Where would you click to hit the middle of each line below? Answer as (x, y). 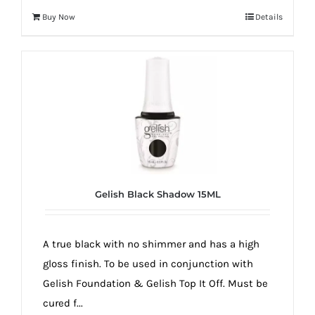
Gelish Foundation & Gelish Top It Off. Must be (155, 284)
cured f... (63, 303)
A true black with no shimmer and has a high (151, 244)
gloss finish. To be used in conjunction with (148, 264)
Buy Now (59, 17)
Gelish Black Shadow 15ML (157, 194)
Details (269, 17)
